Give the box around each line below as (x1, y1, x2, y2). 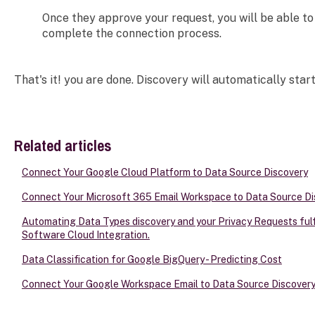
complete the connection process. (41, 26, 221, 40)
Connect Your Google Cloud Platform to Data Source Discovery (21, 166, 308, 178)
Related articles (13, 134, 112, 156)
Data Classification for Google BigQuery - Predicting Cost (21, 253, 282, 265)
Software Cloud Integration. (21, 229, 150, 240)
